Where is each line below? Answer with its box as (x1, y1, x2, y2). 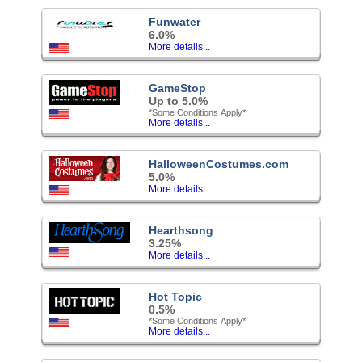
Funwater (149, 15, 200, 28)
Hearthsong (149, 223, 213, 237)
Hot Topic (149, 289, 202, 303)
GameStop (149, 81, 206, 95)
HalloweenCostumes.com (149, 157, 288, 170)
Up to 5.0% (149, 94, 208, 107)
